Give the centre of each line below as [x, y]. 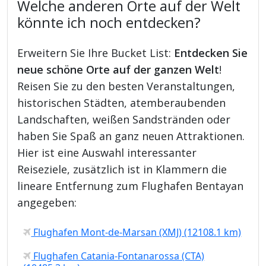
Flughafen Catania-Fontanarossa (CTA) [118, 256]
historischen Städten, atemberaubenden [122, 102]
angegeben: [47, 202]
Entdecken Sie [211, 53]
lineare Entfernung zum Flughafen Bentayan [131, 186]
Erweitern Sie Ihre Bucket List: [96, 53]
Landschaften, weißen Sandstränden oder [124, 119]
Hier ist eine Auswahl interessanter [107, 152]
